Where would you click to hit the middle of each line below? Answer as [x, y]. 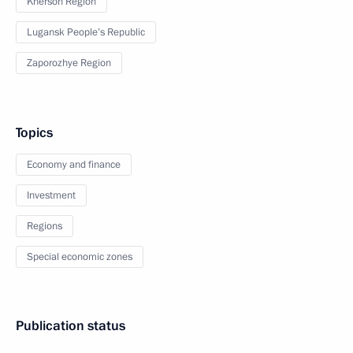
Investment [51, 195]
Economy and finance [74, 165]
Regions [45, 226]
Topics [34, 133]
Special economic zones [80, 257]
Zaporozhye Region [69, 63]
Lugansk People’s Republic [86, 32]
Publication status [71, 326]
